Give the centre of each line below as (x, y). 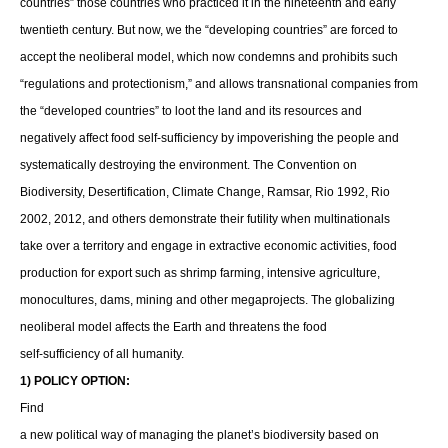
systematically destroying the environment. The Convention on (188, 165)
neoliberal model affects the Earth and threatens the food (173, 327)
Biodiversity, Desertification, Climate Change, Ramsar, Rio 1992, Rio (205, 192)
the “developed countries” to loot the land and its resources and (191, 111)
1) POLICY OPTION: (75, 381)
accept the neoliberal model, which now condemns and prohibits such (209, 57)
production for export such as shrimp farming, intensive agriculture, (200, 273)
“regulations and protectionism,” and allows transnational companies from (219, 84)
